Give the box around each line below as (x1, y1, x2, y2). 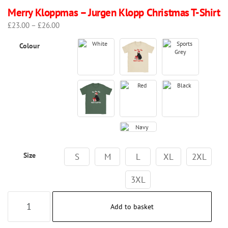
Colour (19, 40, 40, 50)
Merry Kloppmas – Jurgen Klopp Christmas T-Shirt (8, 5, 220, 19)
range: (59, 30, 79, 40)
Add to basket (110, 202, 154, 211)
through (59, 51, 84, 62)
